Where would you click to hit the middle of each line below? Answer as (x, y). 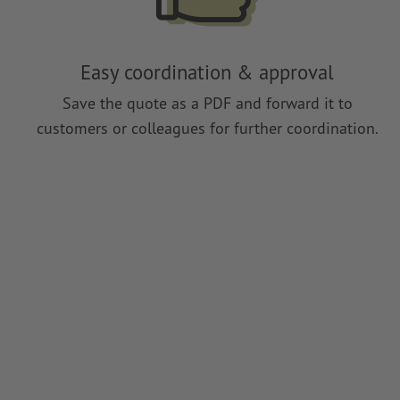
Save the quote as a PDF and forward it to (207, 103)
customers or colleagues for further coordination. (207, 128)
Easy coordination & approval (207, 72)
